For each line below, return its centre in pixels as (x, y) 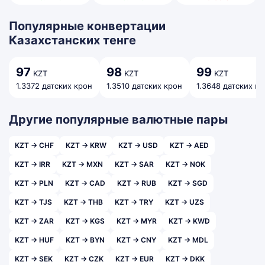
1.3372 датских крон (54, 86)
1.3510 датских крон (144, 86)
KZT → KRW (86, 145)
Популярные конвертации (87, 26)
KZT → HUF (34, 240)
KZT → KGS (85, 221)
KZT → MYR (137, 221)
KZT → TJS (33, 202)
